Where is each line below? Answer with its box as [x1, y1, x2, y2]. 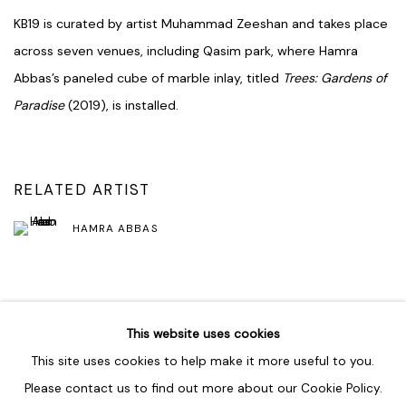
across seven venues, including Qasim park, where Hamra [14, 43, 358, 60]
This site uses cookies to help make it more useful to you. [32, 352, 374, 369]
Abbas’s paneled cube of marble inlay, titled [14, 70, 283, 87]
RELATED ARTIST [14, 180, 150, 200]
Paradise [14, 97, 68, 114]
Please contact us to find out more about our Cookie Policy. [24, 379, 382, 396]
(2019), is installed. [68, 97, 182, 114]
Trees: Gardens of [283, 70, 387, 87]
